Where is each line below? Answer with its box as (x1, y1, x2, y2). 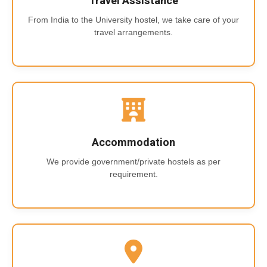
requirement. (109, 169, 158, 179)
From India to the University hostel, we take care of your (28, 14, 239, 24)
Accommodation (92, 134, 175, 151)
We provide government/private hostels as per (46, 156, 221, 166)
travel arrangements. (94, 27, 173, 37)
